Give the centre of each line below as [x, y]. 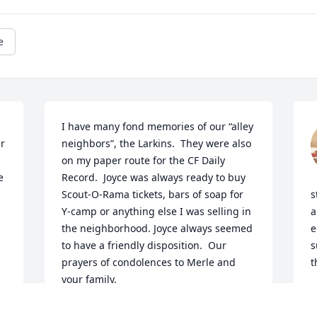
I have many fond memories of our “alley [158, 127]
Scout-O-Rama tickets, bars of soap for [153, 195]
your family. [90, 279]
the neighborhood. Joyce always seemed [157, 229]
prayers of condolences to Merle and [149, 263]
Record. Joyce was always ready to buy [154, 178]
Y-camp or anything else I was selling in [157, 212]
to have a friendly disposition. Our [144, 246]
